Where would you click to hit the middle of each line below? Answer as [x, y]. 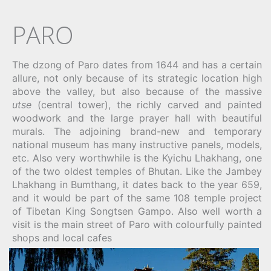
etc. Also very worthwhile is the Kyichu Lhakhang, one [137, 158]
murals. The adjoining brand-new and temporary [137, 132]
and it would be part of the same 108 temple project [137, 198]
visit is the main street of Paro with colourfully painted [137, 225]
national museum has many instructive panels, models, [137, 145]
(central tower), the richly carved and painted [147, 105]
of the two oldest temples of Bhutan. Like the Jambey [137, 171]
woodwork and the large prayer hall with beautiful [137, 118]
